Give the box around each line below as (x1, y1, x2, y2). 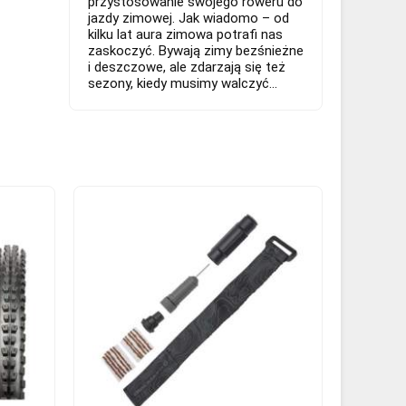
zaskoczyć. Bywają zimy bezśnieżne (88, 42, 304, 59)
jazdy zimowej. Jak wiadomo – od (88, 9, 289, 26)
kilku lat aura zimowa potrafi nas (88, 25, 283, 43)
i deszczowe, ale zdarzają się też (88, 58, 285, 75)
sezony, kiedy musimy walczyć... (88, 74, 277, 92)
